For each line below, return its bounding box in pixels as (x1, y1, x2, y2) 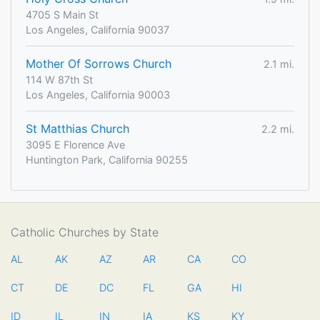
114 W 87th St (26, 74, 93, 86)
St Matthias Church (26, 121, 129, 136)
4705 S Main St (26, 9, 99, 21)
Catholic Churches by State (11, 225, 159, 240)
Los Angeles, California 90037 (26, 24, 169, 36)
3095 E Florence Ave (26, 139, 125, 151)
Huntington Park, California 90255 (26, 154, 188, 166)
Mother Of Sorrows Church (26, 56, 171, 71)
